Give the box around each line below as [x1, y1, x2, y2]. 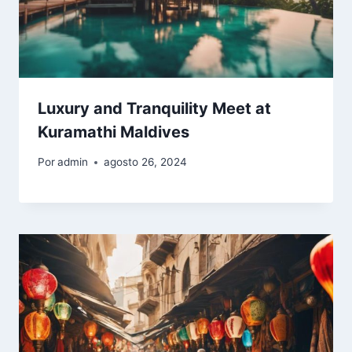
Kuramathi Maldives [38, 122, 189, 141]
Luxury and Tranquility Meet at [38, 98, 271, 118]
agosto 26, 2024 [104, 156, 188, 169]
